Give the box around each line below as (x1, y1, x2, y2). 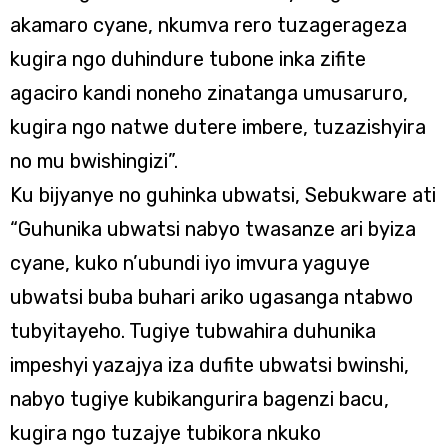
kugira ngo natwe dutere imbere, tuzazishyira (10, 115, 426, 139)
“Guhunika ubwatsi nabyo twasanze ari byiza (10, 217, 416, 241)
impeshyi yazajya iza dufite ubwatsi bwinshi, (10, 353, 409, 377)
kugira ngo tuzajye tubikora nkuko (10, 421, 321, 445)
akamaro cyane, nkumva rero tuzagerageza (10, 13, 407, 37)
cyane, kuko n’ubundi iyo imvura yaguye (10, 251, 370, 275)
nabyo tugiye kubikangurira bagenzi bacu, (10, 387, 389, 411)
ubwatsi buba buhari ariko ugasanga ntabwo (10, 285, 413, 309)
